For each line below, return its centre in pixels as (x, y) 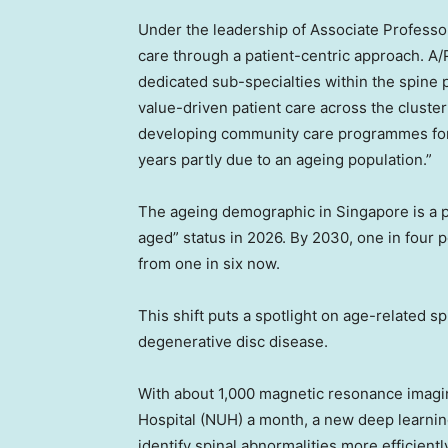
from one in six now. (209, 264)
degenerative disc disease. (233, 342)
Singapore (372, 212)
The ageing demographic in (237, 212)
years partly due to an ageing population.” (285, 160)
